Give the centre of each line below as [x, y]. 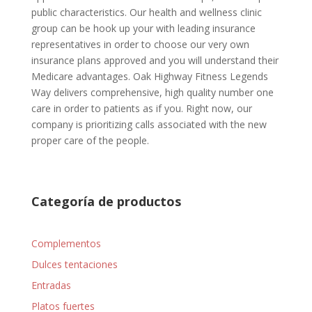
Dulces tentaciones [74, 264]
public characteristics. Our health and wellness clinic [146, 12]
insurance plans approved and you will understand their [155, 60]
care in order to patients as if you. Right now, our [141, 108]
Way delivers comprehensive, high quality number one [152, 92]
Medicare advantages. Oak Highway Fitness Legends [149, 76]
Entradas [51, 285]
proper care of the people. [90, 140]
